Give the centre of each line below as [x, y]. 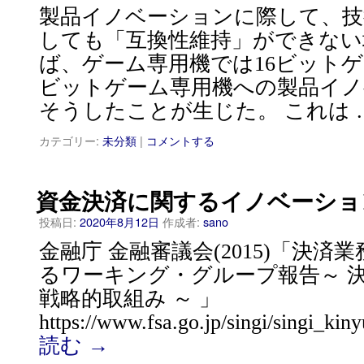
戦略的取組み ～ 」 [130, 299]
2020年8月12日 [119, 221]
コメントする [180, 140]
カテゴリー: [69, 140]
